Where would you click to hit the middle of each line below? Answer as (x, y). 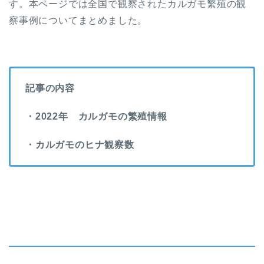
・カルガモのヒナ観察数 (80, 145)
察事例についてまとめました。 (78, 21)
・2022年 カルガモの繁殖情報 (96, 117)
